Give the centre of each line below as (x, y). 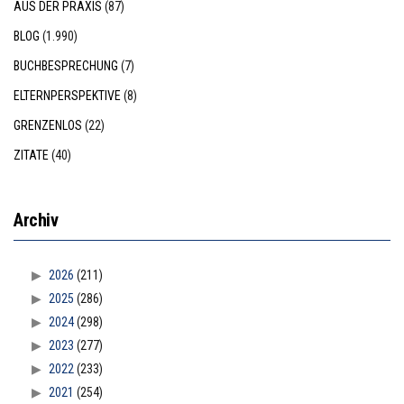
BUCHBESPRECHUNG (66, 66)
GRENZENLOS (48, 126)
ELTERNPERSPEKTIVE (67, 96)
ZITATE (31, 156)
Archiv (36, 220)
